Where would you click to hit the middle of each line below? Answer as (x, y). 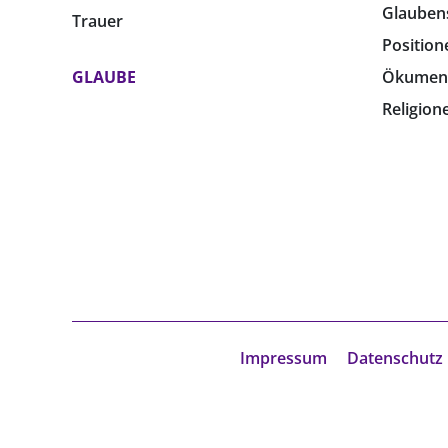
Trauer (97, 21)
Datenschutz (394, 358)
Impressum (283, 358)
